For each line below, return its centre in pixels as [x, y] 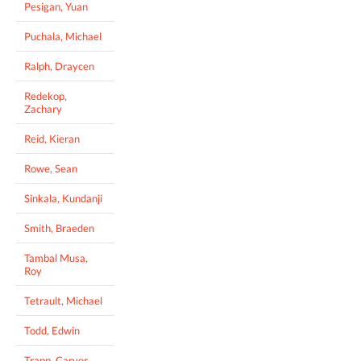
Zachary [43, 108]
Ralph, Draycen [59, 66]
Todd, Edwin [52, 330]
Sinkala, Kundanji [63, 198]
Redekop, [46, 95]
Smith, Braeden [59, 228]
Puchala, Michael [63, 36]
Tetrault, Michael [63, 300]
